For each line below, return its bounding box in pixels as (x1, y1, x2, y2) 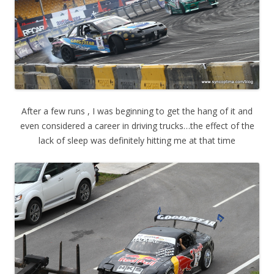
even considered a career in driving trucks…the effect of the (20, 119, 254, 131)
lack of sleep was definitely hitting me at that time (39, 134, 235, 146)
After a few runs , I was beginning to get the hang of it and (21, 105, 253, 117)
